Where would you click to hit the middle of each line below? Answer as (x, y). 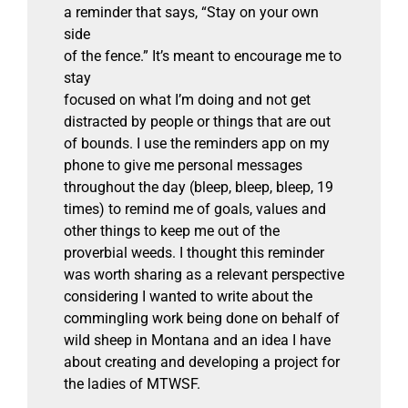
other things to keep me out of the (171, 230)
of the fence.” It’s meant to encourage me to (202, 56)
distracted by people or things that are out (197, 121)
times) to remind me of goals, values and (194, 209)
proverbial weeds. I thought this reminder (194, 252)
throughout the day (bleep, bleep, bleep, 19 (198, 187)
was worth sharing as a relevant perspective (204, 274)
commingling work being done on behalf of (201, 318)
